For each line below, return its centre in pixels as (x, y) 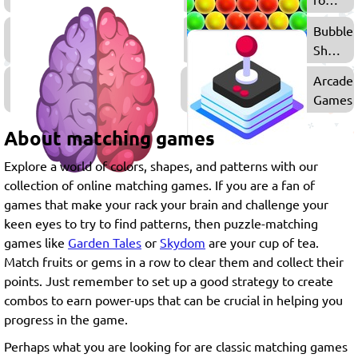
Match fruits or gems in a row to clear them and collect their (174, 262)
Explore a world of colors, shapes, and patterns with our (161, 166)
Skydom (183, 243)
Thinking (214, 80)
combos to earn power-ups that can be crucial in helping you (173, 300)
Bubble (334, 30)
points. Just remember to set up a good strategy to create (169, 281)
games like (36, 243)
